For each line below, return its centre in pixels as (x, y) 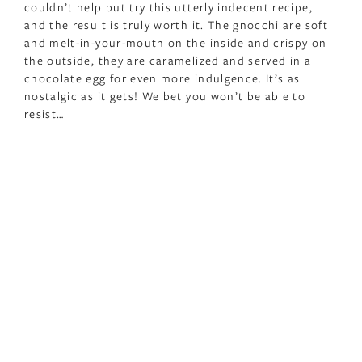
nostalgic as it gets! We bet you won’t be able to (165, 95)
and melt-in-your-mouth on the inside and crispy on (176, 42)
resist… (44, 113)
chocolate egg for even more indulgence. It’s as (162, 78)
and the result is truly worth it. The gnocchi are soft (176, 24)
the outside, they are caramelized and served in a (168, 60)
